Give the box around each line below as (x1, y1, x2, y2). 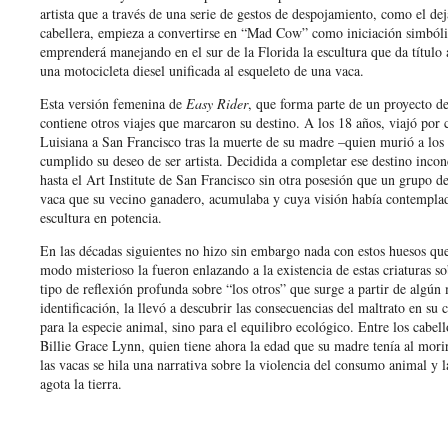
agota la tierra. (40, 373, 122, 393)
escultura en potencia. (40, 207, 162, 227)
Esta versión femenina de (40, 93, 186, 113)
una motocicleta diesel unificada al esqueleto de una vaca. (40, 60, 364, 80)
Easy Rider (186, 93, 248, 113)
